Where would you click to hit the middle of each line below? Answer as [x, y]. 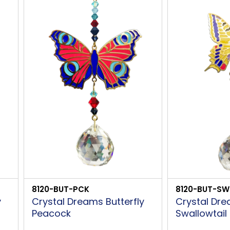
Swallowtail [201, 213]
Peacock [52, 213]
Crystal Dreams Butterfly [88, 201]
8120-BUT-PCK [61, 189]
